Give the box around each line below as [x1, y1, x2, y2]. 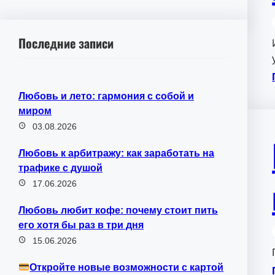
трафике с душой [18, 163, 103, 174]
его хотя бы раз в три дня [18, 220, 144, 231]
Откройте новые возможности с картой [29, 262, 224, 273]
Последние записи [18, 33, 114, 52]
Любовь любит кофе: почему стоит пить [18, 205, 218, 216]
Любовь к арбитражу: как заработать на [18, 148, 214, 159]
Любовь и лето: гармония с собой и [18, 91, 194, 102]
